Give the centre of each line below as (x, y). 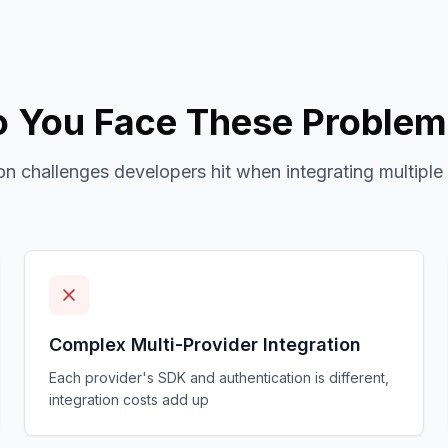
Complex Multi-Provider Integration (205, 344)
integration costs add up (129, 399)
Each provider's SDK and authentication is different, (219, 377)
